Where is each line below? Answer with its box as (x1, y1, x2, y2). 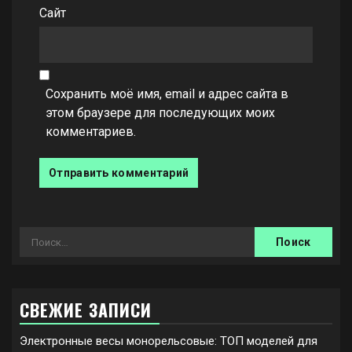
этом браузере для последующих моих (46, 105, 275, 121)
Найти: (19, 228, 59, 244)
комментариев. (46, 124, 136, 140)
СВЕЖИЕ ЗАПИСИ (20, 297, 152, 323)
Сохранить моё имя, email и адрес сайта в (46, 86, 288, 102)
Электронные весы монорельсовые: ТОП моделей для (20, 334, 317, 349)
